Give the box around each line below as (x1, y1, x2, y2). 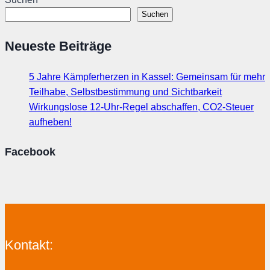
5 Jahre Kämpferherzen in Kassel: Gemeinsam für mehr (29, 71, 265, 82)
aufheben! (29, 116, 72, 127)
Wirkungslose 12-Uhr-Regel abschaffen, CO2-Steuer (29, 101, 254, 112)
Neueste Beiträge (5, 38, 111, 54)
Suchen (142, 10, 168, 19)
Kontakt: (5, 237, 53, 253)
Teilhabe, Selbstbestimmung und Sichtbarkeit (29, 86, 222, 97)
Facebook (5, 145, 55, 158)
